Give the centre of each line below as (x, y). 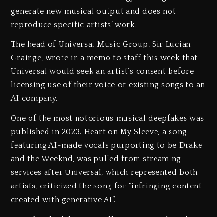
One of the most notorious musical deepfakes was (108, 118)
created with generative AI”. (63, 200)
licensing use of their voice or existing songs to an (108, 85)
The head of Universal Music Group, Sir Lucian (101, 44)
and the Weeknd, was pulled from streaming (96, 159)
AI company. (34, 99)
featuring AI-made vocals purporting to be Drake (107, 146)
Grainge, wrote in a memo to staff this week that (104, 58)
